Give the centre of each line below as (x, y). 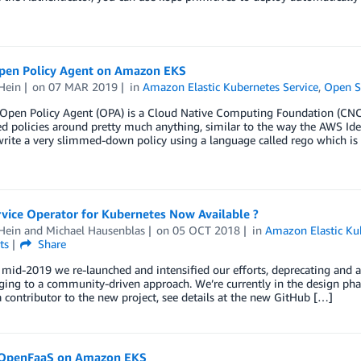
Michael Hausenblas (95, 230)
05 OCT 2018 (207, 230)
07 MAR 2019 (83, 86)
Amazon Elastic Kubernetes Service (231, 86)
